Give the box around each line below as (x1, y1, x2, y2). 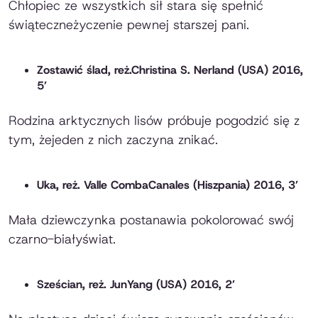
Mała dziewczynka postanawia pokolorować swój (9, 212, 294, 229)
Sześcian (37, 277, 82, 292)
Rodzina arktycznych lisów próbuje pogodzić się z (9, 112, 300, 130)
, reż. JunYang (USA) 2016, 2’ (82, 277, 235, 292)
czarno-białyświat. (9, 231, 116, 248)
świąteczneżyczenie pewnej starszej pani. (9, 16, 249, 34)
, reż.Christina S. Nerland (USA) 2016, (108, 62, 303, 78)
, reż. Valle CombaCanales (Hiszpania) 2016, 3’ (56, 177, 298, 193)
